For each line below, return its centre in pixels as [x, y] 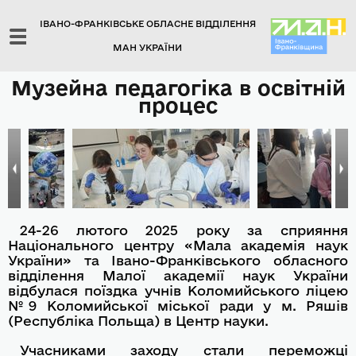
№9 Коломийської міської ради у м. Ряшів [178, 306]
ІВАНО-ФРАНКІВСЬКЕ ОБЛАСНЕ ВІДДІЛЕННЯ [147, 23]
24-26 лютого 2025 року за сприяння [184, 230]
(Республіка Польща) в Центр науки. [138, 321]
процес [178, 105]
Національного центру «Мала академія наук [178, 245]
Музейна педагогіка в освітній [178, 88]
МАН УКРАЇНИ [148, 47]
